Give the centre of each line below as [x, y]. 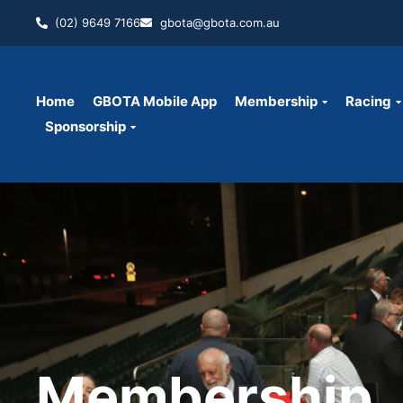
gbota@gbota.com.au [219, 22]
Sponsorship [85, 126]
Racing [368, 101]
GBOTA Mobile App [155, 101]
